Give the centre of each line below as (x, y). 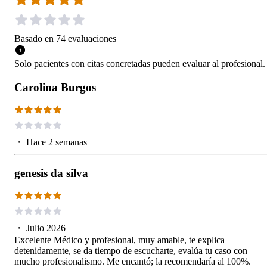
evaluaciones (92, 38)
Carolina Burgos (55, 87)
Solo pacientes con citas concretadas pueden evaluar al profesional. (140, 63)
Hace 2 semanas (57, 142)
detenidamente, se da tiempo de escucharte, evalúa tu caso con (131, 250)
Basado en (34, 38)
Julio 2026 (46, 228)
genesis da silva (51, 173)
